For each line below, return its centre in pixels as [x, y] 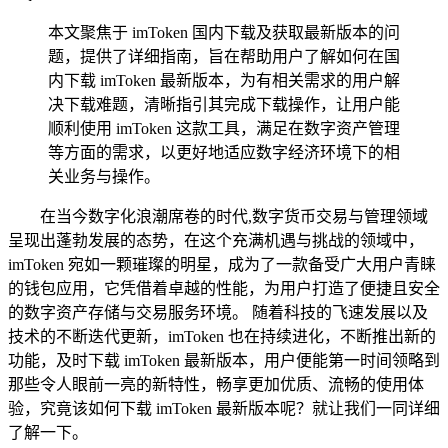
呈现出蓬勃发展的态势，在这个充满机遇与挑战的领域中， [216, 240]
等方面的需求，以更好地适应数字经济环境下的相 [224, 152]
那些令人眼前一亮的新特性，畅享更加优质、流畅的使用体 [216, 384]
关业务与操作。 [104, 176]
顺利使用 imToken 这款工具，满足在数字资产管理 [224, 128]
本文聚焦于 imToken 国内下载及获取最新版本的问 [224, 32]
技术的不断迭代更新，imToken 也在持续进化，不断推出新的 [222, 336]
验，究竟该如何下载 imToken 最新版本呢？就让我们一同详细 [224, 408]
